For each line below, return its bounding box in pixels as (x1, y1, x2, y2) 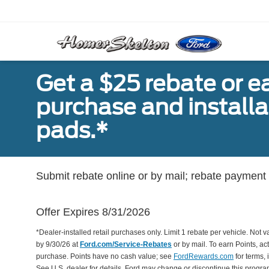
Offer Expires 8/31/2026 (36, 206, 150, 218)
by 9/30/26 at (36, 240, 80, 249)
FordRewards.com (174, 252, 234, 261)
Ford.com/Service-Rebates (80, 240, 172, 249)
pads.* (36, 117, 108, 144)
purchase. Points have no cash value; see (36, 252, 174, 261)
